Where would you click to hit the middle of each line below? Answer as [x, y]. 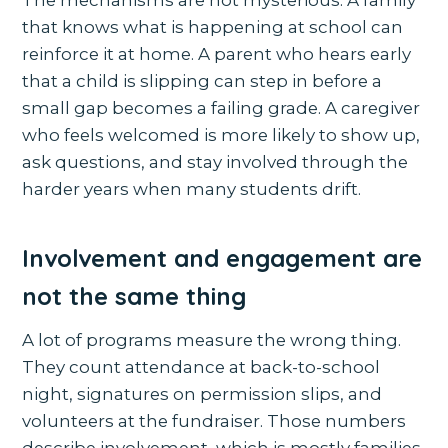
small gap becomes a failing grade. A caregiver [221, 107]
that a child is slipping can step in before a [202, 80]
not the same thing [134, 295]
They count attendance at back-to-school [201, 366]
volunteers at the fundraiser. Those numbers [214, 420]
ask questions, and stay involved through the [215, 161]
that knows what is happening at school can [213, 26]
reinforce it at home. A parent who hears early [217, 53]
